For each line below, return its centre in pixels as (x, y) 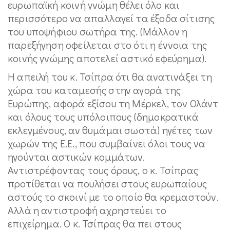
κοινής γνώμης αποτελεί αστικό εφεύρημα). (107, 58)
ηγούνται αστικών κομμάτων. (76, 157)
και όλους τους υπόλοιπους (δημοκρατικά (103, 117)
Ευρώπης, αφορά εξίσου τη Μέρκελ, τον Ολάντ (113, 103)
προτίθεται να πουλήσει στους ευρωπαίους (108, 183)
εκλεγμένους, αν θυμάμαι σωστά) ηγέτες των (110, 130)
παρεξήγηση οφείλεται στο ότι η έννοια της (108, 45)
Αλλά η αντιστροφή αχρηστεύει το (87, 210)
